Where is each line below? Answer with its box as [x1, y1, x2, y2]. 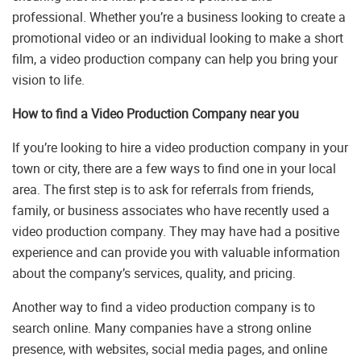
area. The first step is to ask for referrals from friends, [12, 180, 313, 199]
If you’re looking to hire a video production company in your [12, 139, 348, 157]
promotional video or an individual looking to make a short [12, 29, 343, 48]
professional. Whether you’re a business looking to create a [12, 8, 346, 27]
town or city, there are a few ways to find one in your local [12, 160, 336, 178]
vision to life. [12, 71, 85, 89]
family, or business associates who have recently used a [12, 201, 330, 220]
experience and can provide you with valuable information [12, 243, 340, 262]
